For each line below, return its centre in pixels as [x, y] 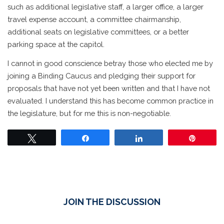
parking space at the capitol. [56, 44]
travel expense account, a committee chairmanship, [94, 19]
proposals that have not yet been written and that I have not [109, 88]
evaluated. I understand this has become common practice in [110, 100]
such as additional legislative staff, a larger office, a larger [105, 6]
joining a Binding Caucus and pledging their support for [101, 75]
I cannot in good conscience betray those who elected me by [110, 63]
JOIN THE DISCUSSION [112, 201]
